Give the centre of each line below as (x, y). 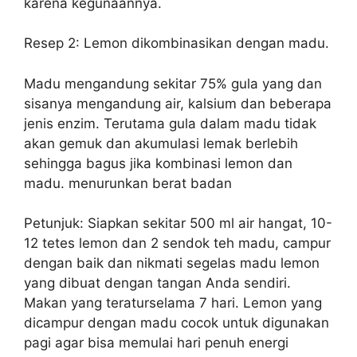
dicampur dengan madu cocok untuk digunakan (177, 323)
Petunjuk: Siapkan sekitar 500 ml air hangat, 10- (178, 224)
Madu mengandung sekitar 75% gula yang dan (173, 83)
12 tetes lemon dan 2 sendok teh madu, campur (177, 243)
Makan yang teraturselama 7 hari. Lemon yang (173, 303)
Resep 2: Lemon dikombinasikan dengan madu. (177, 43)
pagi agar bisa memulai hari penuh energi (156, 343)
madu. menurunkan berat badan (128, 183)
